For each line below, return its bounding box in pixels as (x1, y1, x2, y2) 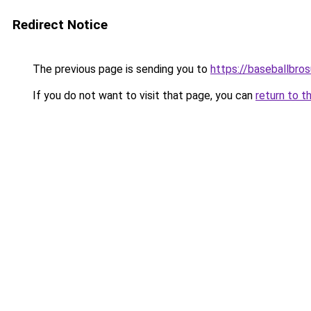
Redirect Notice (12, 17, 108, 33)
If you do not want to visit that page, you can (30, 89, 255, 102)
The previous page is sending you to (30, 62, 210, 76)
